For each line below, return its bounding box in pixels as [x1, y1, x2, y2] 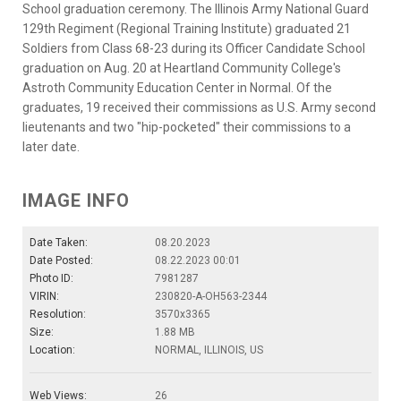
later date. [22, 140, 80, 155]
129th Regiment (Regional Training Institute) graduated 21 [22, 21, 351, 37]
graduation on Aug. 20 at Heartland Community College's [22, 61, 341, 76]
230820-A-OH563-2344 [155, 290, 267, 303]
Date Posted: [30, 254, 93, 268]
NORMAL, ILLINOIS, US [155, 344, 263, 357]
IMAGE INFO [22, 190, 130, 212]
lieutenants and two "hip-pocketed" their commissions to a [22, 120, 351, 135]
